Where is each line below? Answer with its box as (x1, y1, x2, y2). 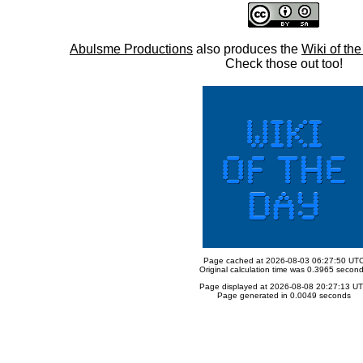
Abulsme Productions (70, 42, 193, 56)
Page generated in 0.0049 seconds (216, 291, 351, 300)
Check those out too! (224, 57, 343, 70)
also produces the (193, 42, 301, 56)
